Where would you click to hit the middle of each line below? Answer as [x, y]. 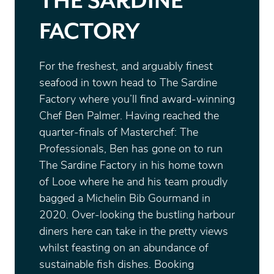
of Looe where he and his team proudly [133, 183]
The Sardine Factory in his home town [131, 166]
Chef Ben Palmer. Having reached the [129, 117]
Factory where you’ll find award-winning [137, 100]
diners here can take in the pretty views [134, 232]
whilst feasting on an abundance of [124, 249]
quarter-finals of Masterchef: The [119, 133]
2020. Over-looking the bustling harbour [137, 216]
